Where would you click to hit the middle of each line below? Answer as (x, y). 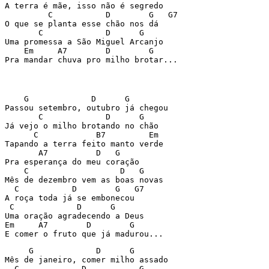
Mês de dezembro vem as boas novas (84, 180)
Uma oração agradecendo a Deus (74, 216)
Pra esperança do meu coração (72, 162)
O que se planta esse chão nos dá (82, 24)
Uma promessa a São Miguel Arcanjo (84, 42)
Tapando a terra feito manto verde (84, 144)
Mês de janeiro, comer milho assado (86, 260)
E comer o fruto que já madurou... (84, 234)
